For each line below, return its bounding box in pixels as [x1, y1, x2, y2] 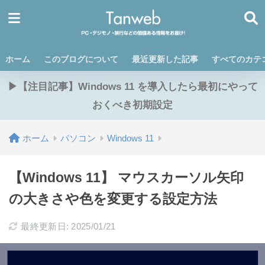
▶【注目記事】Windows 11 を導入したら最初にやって [7, 81, 258, 92]
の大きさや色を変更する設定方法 [9, 191, 217, 206]
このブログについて [44, 54, 118, 64]
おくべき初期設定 [92, 99, 173, 111]
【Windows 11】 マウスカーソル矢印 [9, 170, 244, 185]
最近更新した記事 [132, 54, 198, 64]
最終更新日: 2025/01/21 [21, 221, 116, 231]
